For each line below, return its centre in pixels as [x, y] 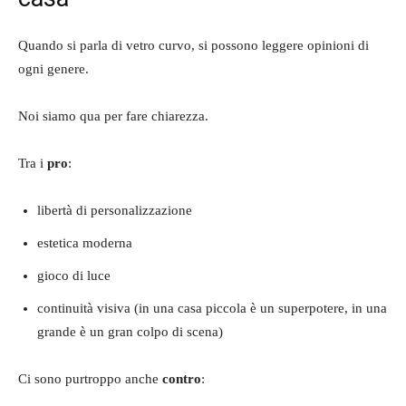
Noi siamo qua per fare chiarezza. [113, 116]
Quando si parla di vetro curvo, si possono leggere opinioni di [193, 45]
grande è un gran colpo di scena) [130, 331]
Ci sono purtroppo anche [90, 378]
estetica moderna [85, 242]
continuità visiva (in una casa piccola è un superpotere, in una [212, 308]
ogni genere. [53, 68]
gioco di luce [74, 275]
